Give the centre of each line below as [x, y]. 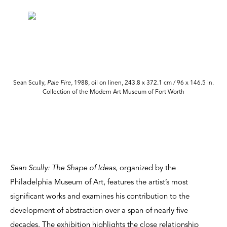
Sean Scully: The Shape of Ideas [63, 168]
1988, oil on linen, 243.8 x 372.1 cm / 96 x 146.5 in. [143, 83]
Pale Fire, [60, 83]
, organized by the [146, 168]
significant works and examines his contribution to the [100, 197]
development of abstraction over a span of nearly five [99, 211]
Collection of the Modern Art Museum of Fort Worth [113, 92]
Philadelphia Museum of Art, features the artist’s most [99, 182]
